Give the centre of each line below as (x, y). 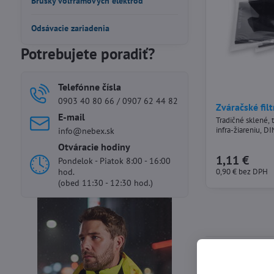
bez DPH (254, 171)
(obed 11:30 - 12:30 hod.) (105, 183)
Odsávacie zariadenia (70, 28)
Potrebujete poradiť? (87, 54)
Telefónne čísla (89, 87)
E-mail (71, 117)
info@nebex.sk (86, 131)
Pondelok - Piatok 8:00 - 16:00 (114, 161)
